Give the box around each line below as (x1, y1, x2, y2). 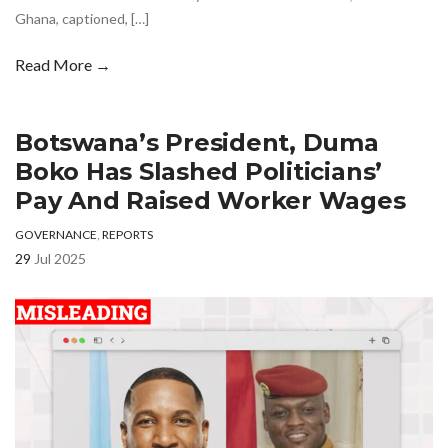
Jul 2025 (34, 249, 86, 267)
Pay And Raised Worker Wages (15, 185, 406, 215)
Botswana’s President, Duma (15, 127, 379, 157)
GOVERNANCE (15, 226, 97, 242)
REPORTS (102, 226, 153, 242)
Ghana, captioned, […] (15, 9, 149, 27)
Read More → (15, 54, 111, 74)
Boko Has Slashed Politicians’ (15, 156, 383, 186)
